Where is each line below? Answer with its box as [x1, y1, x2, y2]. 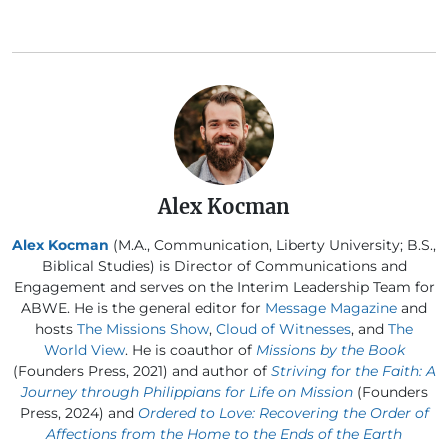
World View [43, 340, 125, 359]
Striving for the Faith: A [270, 361, 436, 380]
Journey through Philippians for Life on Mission [20, 382, 353, 401]
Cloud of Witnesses [216, 319, 351, 338]
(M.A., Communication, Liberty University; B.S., [109, 235, 436, 254]
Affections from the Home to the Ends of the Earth [46, 424, 402, 443]
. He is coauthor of [124, 340, 256, 359]
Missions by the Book [255, 340, 405, 359]
